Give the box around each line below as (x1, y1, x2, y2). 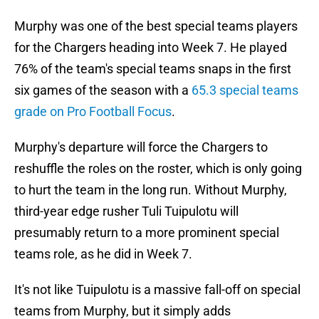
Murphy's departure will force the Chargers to (14, 140, 268, 155)
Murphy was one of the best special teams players (14, 19, 298, 34)
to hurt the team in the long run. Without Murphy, (14, 182, 287, 198)
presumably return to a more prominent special (14, 225, 279, 241)
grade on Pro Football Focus (14, 104, 172, 120)
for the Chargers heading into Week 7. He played (14, 40, 287, 56)
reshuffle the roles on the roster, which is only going (14, 161, 302, 177)
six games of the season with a (14, 83, 192, 98)
